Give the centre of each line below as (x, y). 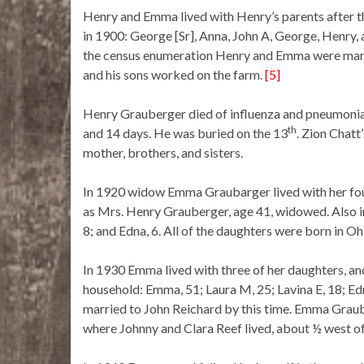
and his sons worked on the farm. (174, 75)
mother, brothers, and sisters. (163, 153)
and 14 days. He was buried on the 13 (185, 133)
